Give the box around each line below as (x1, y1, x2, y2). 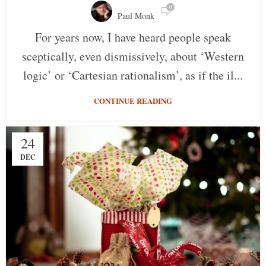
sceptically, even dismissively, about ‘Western (22, 48, 244, 65)
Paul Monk (118, 10, 154, 22)
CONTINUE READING (94, 95, 172, 107)
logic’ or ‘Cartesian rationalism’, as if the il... (23, 67, 243, 84)
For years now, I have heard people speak (35, 29, 231, 46)
